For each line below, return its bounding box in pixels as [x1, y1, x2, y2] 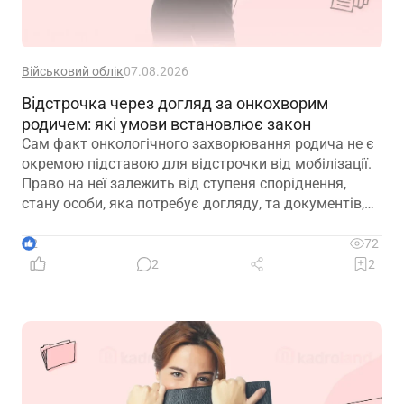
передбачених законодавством [22, 215, 234, 233]
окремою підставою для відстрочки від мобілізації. [22, 155, 372, 173]
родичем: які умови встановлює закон [22, 115, 311, 134]
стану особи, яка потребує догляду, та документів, [22, 195, 364, 213]
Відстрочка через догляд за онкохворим [22, 94, 328, 114]
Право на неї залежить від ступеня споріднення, [22, 175, 346, 193]
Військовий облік [22, 64, 124, 79]
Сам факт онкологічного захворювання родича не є [22, 135, 374, 153]
